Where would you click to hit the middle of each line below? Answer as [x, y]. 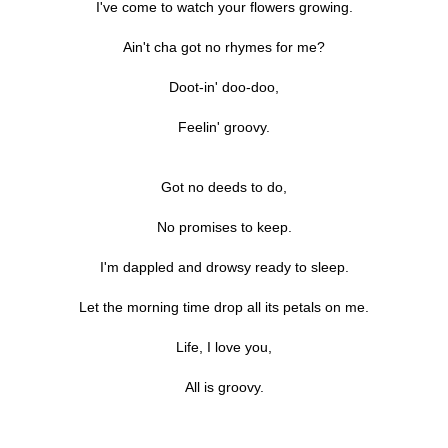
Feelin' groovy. [224, 127]
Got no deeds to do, [224, 187]
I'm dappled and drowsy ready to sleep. [224, 267]
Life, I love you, [224, 347]
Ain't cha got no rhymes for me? [224, 47]
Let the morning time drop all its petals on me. [224, 307]
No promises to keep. [224, 227]
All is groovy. [224, 387]
